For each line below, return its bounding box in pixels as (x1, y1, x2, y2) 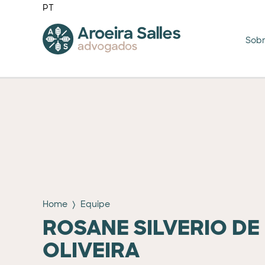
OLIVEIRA (43, 237, 140, 264)
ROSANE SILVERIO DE (43, 214, 260, 241)
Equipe (80, 199, 110, 209)
